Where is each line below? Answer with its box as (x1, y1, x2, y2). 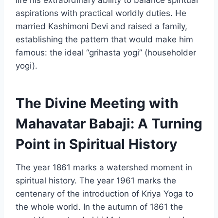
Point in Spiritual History (16, 135, 177, 152)
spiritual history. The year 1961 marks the (16, 175, 176, 185)
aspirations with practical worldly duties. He (16, 8, 186, 18)
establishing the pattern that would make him (16, 34, 193, 44)
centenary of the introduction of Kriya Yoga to (16, 188, 193, 199)
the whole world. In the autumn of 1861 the (16, 201, 183, 212)
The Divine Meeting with (16, 94, 178, 111)
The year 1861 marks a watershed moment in (16, 162, 192, 172)
